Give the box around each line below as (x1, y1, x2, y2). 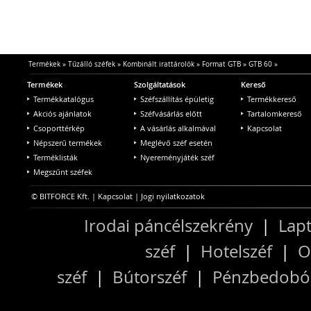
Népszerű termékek (33, 137, 102, 148)
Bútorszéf (112, 265, 187, 288)
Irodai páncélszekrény (84, 214, 253, 237)
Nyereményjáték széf (140, 151, 215, 162)
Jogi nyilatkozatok (141, 190, 205, 201)
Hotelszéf (200, 239, 272, 262)
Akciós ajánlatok (33, 108, 92, 119)
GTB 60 (248, 59, 272, 69)
